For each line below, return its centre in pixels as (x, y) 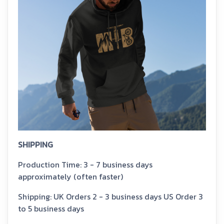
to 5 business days (51, 209)
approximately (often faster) (70, 177)
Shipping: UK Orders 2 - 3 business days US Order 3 (110, 197)
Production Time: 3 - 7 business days (85, 165)
